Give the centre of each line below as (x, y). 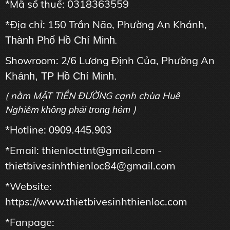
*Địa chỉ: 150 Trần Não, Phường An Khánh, (106, 25)
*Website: (28, 186)
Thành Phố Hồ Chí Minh (60, 40)
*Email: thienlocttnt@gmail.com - (84, 150)
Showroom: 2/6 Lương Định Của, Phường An (110, 61)
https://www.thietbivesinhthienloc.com (96, 202)
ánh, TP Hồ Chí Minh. (68, 76)
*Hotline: (27, 130)
